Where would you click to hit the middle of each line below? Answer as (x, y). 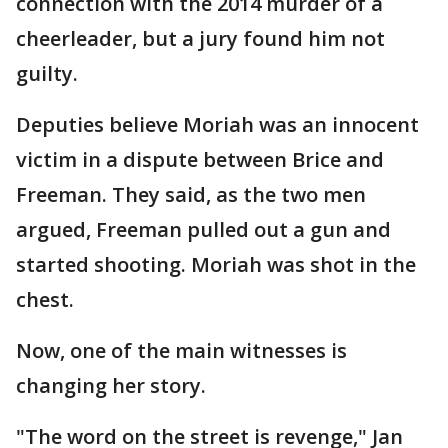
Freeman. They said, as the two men (191, 194)
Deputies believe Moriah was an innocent (217, 124)
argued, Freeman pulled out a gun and (203, 229)
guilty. (47, 73)
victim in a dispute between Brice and (200, 159)
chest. (45, 299)
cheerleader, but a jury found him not (200, 38)
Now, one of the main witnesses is (181, 350)
